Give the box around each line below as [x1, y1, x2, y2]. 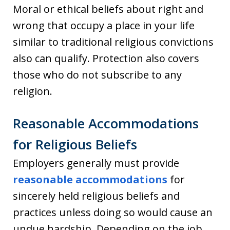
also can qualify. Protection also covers [13, 51, 199, 66]
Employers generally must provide [13, 156, 179, 170]
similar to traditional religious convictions [13, 35, 214, 49]
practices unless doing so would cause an [13, 205, 213, 220]
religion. [13, 84, 52, 99]
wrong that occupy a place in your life [13, 18, 195, 33]
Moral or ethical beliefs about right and [13, 2, 203, 16]
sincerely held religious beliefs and [13, 189, 180, 203]
